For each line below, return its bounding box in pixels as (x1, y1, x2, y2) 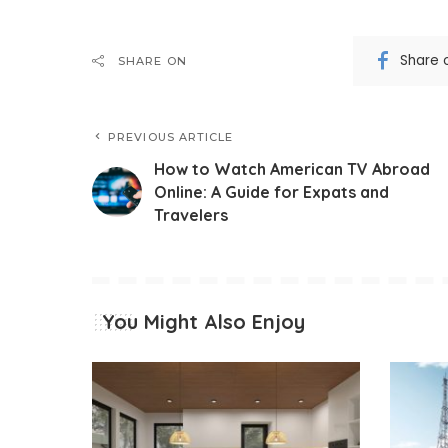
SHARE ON (118, 53, 187, 68)
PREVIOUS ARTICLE (108, 129, 234, 144)
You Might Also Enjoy (102, 308, 305, 334)
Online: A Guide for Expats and (154, 181, 389, 202)
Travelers (154, 204, 228, 225)
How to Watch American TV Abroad (154, 158, 430, 179)
